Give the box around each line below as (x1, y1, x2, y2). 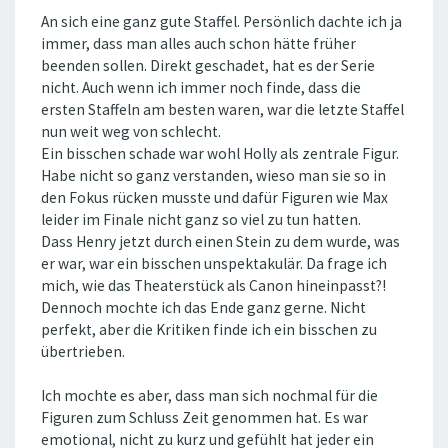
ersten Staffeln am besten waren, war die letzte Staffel (41, 100, 404, 120)
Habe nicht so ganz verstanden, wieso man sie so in (41, 166, 386, 186)
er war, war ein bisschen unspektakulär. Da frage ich (41, 254, 387, 274)
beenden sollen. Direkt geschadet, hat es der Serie (41, 56, 375, 76)
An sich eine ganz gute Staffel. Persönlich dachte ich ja (41, 12, 402, 32)
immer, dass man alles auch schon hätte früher (41, 34, 356, 54)
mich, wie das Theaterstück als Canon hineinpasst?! (41, 276, 386, 296)
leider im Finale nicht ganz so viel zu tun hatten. (41, 210, 361, 230)
